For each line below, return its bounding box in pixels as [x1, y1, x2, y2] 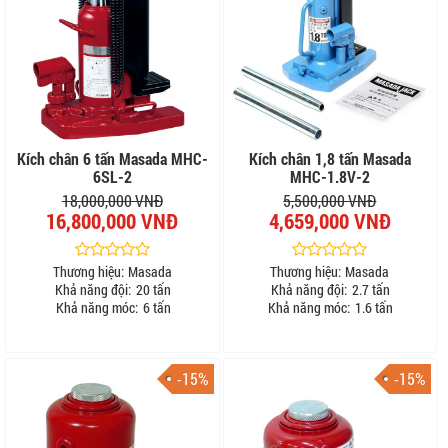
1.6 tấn [352, 297, 394, 317]
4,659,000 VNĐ [268, 206, 391, 235]
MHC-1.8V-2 [289, 165, 370, 187]
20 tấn [133, 279, 172, 299]
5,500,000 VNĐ [283, 189, 377, 211]
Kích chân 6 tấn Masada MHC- [16, 147, 208, 169]
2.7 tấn [349, 279, 391, 299]
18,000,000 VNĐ [61, 189, 163, 211]
